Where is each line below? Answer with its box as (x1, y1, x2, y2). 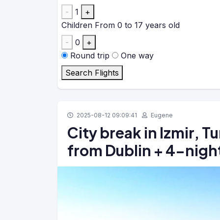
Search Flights (65, 68, 119, 78)
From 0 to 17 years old (95, 20, 180, 30)
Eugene (149, 111, 173, 119)
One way (121, 51, 154, 60)
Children (61, 20, 92, 30)
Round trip (70, 51, 110, 60)
